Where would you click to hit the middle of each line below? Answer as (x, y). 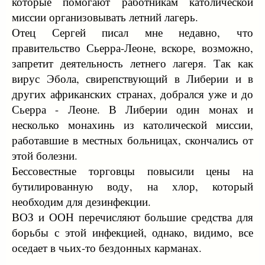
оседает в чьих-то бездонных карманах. (107, 248)
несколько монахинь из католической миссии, (132, 125)
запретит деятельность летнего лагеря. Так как (132, 63)
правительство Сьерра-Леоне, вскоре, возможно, (132, 48)
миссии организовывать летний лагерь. (105, 17)
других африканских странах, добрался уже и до (132, 94)
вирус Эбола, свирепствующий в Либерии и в (132, 78)
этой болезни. (45, 155)
